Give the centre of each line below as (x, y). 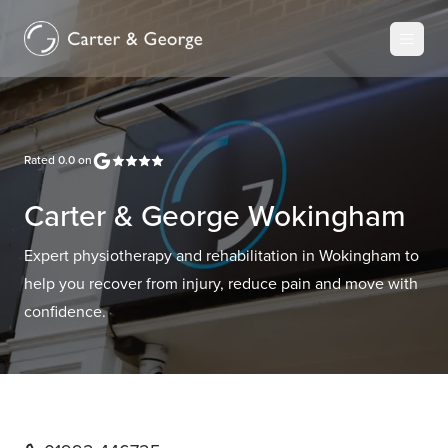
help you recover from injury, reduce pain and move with (221, 283)
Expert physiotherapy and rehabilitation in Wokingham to (221, 255)
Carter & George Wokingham (215, 216)
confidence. (65, 311)
